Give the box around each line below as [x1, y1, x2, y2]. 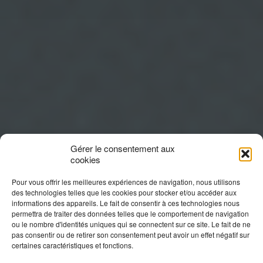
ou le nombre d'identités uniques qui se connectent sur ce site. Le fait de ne [12, 219, 251, 229]
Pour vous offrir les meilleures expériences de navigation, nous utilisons [12, 177, 240, 187]
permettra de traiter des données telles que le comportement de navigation [12, 208, 249, 218]
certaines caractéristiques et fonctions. [12, 240, 133, 250]
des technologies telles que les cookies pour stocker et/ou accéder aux [12, 187, 237, 197]
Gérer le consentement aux [70, 142, 175, 154]
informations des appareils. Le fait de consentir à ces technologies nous [12, 198, 240, 208]
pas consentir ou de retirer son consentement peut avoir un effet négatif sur [12, 230, 249, 240]
